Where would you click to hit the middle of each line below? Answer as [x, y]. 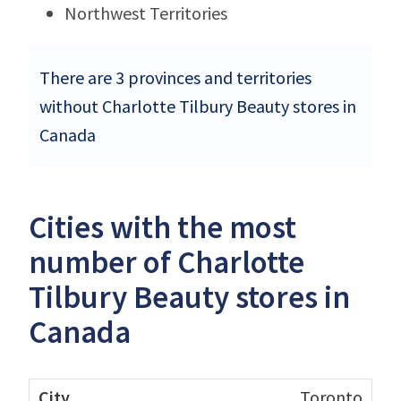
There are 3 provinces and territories [175, 77]
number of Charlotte [166, 262]
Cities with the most [162, 227]
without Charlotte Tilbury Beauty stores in [198, 106]
